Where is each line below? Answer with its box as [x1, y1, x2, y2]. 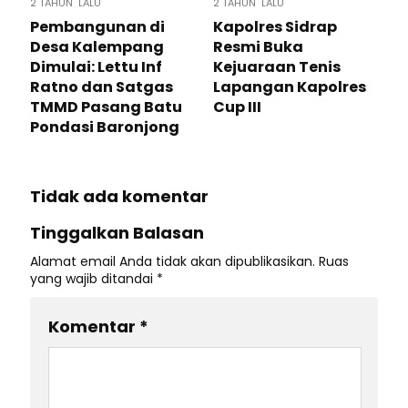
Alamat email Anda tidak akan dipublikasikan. [30, 252, 315, 270]
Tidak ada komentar [30, 185, 209, 208]
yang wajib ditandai [30, 270, 157, 288]
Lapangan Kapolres [213, 76, 366, 97]
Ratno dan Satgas [30, 76, 173, 97]
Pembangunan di [30, 16, 165, 37]
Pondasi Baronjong [30, 117, 179, 138]
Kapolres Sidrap [213, 16, 337, 37]
